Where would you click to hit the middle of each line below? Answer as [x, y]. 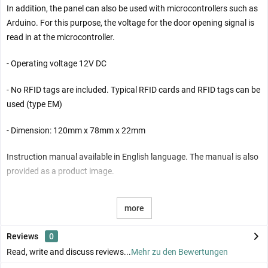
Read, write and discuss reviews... [69, 252]
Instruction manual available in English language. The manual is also [133, 156]
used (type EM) [34, 104]
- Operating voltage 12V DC [57, 63]
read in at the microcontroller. [61, 37]
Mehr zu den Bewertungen [179, 252]
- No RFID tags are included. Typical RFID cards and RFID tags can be [133, 89]
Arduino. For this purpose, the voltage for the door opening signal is [130, 22]
